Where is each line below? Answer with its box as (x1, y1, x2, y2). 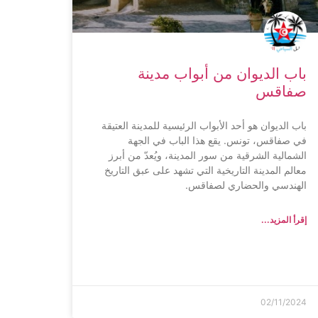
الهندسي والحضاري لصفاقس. (185, 178, 307, 191)
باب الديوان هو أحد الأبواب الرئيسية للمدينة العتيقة (102, 119, 307, 131)
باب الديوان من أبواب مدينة (138, 64, 307, 82)
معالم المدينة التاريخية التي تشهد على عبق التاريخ (104, 163, 307, 176)
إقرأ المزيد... (261, 214, 307, 225)
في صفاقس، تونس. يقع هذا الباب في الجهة (128, 133, 307, 146)
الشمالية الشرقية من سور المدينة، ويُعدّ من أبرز (109, 148, 307, 161)
